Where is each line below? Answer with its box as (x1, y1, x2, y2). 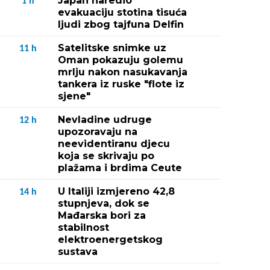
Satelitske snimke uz (58, 42, 166, 54)
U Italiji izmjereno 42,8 (58, 186, 175, 197)
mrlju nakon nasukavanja (58, 66, 187, 78)
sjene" (58, 90, 90, 102)
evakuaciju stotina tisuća (58, 7, 187, 18)
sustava (58, 246, 98, 257)
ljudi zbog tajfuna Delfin (58, 19, 184, 30)
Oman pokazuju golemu (58, 54, 183, 66)
